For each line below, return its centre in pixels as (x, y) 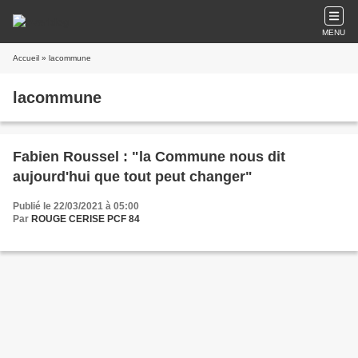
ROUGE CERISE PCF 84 (86, 219)
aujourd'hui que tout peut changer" (133, 177)
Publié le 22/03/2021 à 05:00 (76, 206)
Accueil (26, 58)
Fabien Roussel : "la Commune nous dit (149, 157)
